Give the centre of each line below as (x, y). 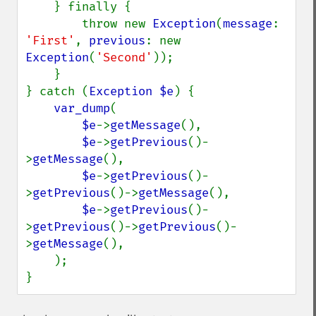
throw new (117, 24)
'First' (50, 41)
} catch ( (57, 91)
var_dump (82, 108)
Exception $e (131, 91)
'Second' (124, 57)
